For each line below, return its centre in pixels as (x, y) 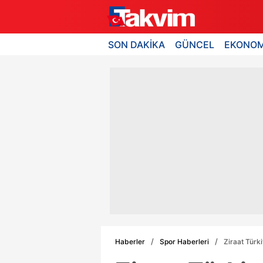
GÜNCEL (195, 44)
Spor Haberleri (184, 241)
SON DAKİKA (136, 44)
